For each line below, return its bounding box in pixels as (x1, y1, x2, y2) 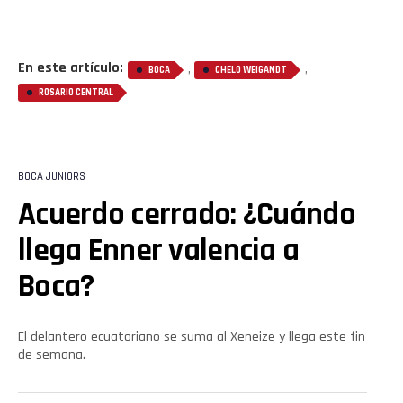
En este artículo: (18, 58, 123, 77)
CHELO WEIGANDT (215, 63, 287, 76)
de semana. (18, 345, 85, 364)
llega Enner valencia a (18, 229, 300, 271)
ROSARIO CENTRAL (39, 85, 113, 99)
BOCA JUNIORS (18, 168, 85, 184)
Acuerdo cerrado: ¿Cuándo (18, 193, 355, 235)
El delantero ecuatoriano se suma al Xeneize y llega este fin (18, 327, 365, 346)
